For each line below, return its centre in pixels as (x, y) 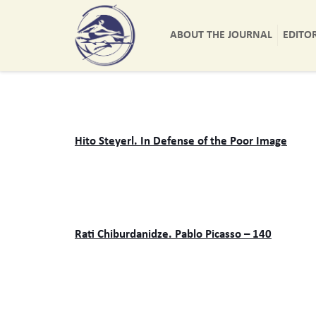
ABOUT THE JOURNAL (221, 35)
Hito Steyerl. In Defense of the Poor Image (181, 141)
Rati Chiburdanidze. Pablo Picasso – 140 (173, 235)
